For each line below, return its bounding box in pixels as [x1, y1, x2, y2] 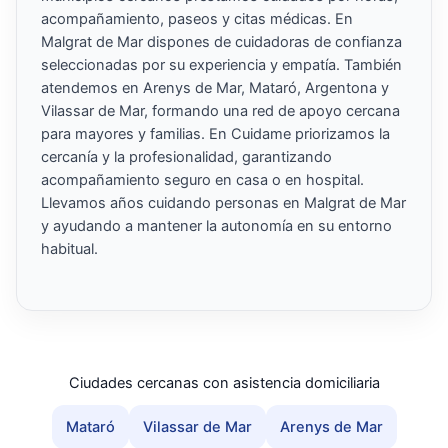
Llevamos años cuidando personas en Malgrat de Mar [41, 193, 406, 212]
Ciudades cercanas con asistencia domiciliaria [68, 374, 380, 393]
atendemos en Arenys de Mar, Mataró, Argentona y [41, 78, 389, 97]
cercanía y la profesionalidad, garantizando [41, 147, 332, 166]
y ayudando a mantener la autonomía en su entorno [41, 216, 392, 235]
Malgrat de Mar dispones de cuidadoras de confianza [41, 32, 402, 51]
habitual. [41, 239, 98, 258]
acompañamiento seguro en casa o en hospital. [41, 170, 364, 189]
